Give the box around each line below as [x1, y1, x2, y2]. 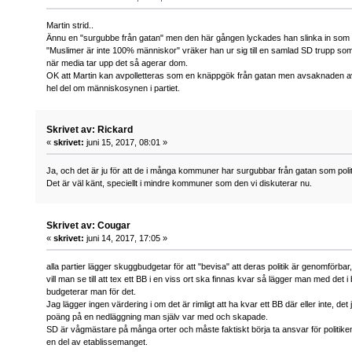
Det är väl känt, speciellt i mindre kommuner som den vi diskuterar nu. [46, 178, 313, 189]
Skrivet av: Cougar [46, 219, 131, 231]
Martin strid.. [46, 20, 94, 30]
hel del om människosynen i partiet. [46, 82, 181, 93]
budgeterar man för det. [46, 286, 137, 296]
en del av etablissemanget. [46, 336, 148, 346]
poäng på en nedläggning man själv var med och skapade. [46, 311, 269, 321]
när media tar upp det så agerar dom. [46, 57, 189, 68]
